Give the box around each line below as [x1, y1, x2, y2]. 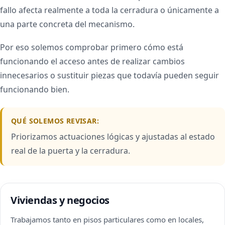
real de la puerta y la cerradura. [11, 145, 130, 156]
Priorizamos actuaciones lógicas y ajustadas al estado [11, 131, 215, 142]
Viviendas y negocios [11, 193, 109, 207]
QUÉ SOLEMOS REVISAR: [11, 116, 99, 126]
